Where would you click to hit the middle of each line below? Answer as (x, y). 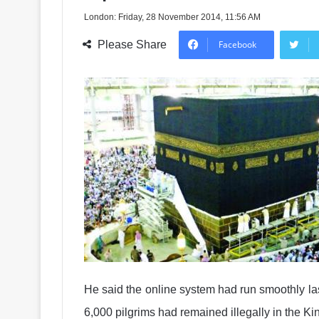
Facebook (237, 45)
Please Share (132, 45)
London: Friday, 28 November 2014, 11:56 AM (172, 17)
